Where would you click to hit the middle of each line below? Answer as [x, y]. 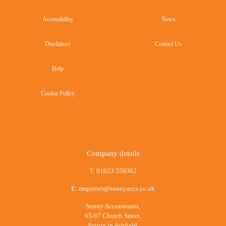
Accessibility [58, 19]
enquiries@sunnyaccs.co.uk [117, 188]
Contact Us [168, 44]
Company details [113, 153]
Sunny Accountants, [113, 206]
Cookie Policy [58, 93]
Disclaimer [58, 44]
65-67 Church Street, [113, 216]
